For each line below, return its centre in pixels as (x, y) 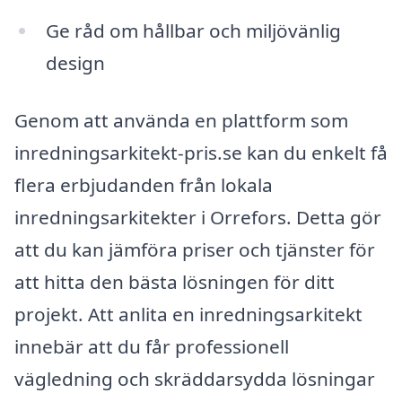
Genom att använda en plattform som (181, 121)
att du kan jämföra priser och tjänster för (195, 250)
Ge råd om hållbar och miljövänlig (193, 31)
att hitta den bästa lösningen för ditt (175, 282)
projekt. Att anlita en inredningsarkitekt (188, 315)
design (75, 63)
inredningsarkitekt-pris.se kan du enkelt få (201, 153)
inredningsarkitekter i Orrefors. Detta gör (198, 218)
